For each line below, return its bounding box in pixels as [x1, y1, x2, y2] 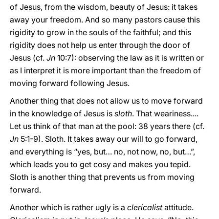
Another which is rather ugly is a [10, 202, 127, 212]
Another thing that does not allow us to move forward [10, 96, 203, 106]
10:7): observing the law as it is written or [55, 53, 204, 63]
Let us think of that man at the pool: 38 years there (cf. [10, 121, 204, 131]
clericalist [127, 202, 162, 212]
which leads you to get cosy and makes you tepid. [10, 159, 191, 169]
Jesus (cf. [10, 53, 46, 63]
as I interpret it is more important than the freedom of [10, 66, 201, 75]
